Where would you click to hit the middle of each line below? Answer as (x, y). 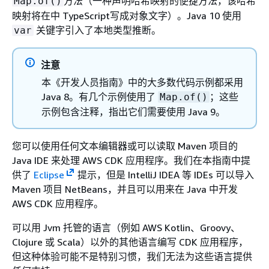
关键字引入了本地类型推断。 (97, 30)
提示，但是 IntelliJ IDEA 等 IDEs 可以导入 (164, 175)
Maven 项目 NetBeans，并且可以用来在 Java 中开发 (125, 189)
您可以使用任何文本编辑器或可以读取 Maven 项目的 (125, 146)
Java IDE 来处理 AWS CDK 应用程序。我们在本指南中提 (131, 160)
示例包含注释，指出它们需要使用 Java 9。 (133, 112)
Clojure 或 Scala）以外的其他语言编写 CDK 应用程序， (130, 242)
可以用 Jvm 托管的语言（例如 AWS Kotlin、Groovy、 (126, 228)
